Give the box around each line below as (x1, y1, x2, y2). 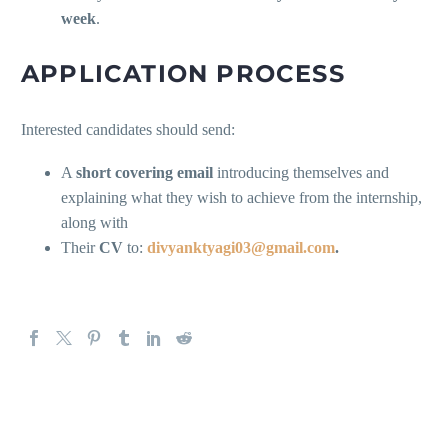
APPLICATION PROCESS (21, 59, 345, 89)
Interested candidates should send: (21, 121, 235, 139)
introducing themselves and (213, 163, 389, 181)
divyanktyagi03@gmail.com (147, 238, 335, 256)
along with (61, 213, 128, 231)
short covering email (76, 163, 213, 181)
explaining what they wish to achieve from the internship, (61, 188, 422, 206)
